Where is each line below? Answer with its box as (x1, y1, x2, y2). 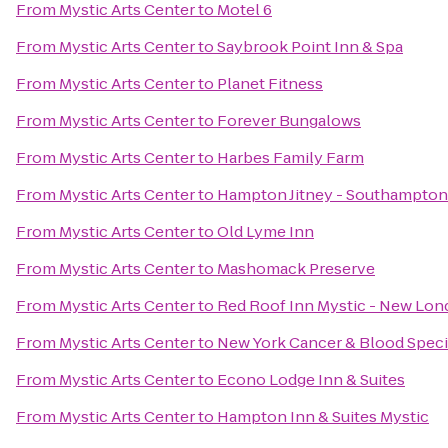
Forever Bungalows (217, 110, 361, 131)
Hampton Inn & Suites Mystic (217, 406, 429, 427)
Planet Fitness (217, 73, 323, 94)
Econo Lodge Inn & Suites (217, 369, 405, 390)
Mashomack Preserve (217, 258, 375, 279)
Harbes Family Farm (217, 147, 364, 168)
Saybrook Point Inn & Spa (217, 36, 403, 57)
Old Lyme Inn (217, 221, 314, 242)
